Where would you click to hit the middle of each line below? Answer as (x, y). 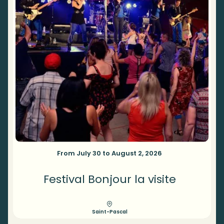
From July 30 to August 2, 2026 (109, 153)
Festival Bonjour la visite (109, 179)
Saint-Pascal (109, 211)
